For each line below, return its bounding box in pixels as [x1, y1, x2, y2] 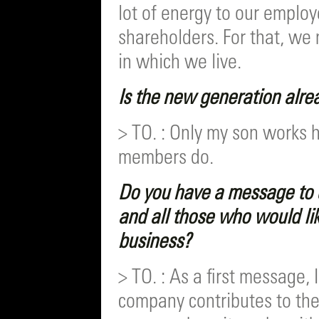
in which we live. [118, 53, 246, 75]
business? [118, 233, 195, 254]
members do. [118, 149, 218, 170]
